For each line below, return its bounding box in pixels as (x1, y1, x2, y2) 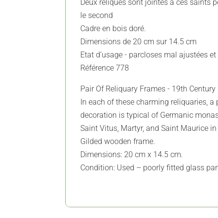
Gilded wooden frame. (80, 137, 156, 146)
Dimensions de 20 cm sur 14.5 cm (80, 37, 197, 47)
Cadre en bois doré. (80, 24, 146, 34)
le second (80, 11, 113, 20)
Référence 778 (80, 63, 129, 73)
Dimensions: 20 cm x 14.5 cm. (80, 150, 183, 160)
